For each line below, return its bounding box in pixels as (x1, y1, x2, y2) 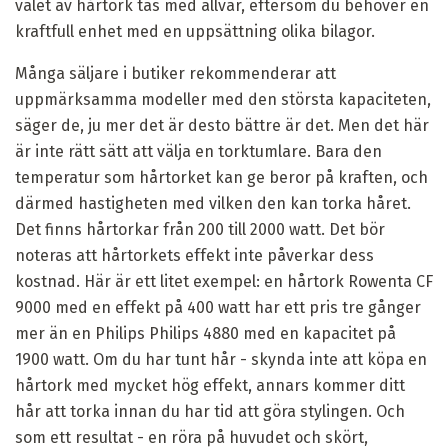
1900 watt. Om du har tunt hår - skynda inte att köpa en (15, 349, 427, 369)
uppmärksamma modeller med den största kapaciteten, (15, 89, 431, 109)
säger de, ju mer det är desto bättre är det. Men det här (15, 115, 429, 135)
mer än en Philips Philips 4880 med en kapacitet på (15, 323, 396, 343)
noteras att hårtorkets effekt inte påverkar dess (15, 245, 374, 265)
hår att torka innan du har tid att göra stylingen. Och (15, 401, 405, 421)
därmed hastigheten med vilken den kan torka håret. (15, 193, 411, 213)
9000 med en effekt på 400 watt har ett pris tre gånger (15, 297, 421, 317)
